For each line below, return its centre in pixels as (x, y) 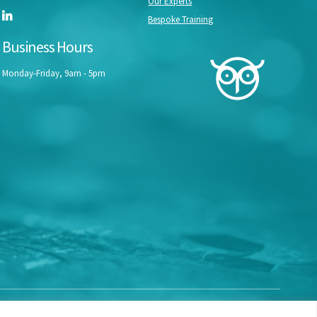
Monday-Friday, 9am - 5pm (53, 73)
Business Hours (47, 46)
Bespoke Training (181, 19)
